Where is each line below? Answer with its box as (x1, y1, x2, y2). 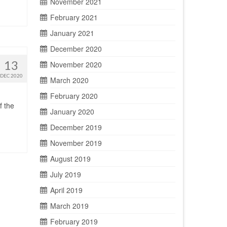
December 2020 (50, 44, 102, 54)
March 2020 (50, 75, 89, 85)
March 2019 (50, 201, 89, 211)
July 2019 (50, 169, 81, 179)
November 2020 (50, 59, 102, 69)
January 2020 (50, 106, 94, 117)
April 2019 (50, 185, 83, 195)
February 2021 (50, 12, 98, 22)
